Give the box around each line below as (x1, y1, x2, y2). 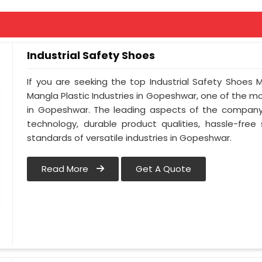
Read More (42, 163, 91, 175)
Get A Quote (136, 163, 192, 175)
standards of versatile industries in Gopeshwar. (27, 132, 232, 144)
